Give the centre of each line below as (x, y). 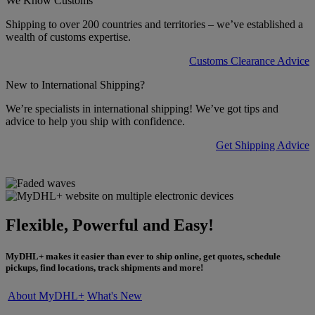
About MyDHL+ (46, 295)
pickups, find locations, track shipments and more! (104, 267)
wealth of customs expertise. (68, 37)
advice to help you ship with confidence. (95, 121)
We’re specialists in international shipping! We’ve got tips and (142, 108)
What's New (115, 295)
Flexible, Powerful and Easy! (110, 225)
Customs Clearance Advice (249, 60)
